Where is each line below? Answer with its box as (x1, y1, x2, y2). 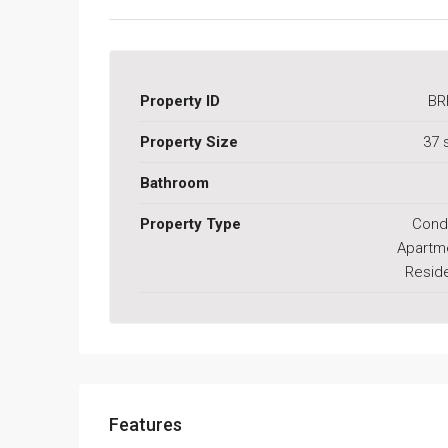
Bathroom (140, 173, 209, 192)
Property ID (140, 91, 220, 110)
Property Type (140, 214, 241, 233)
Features (109, 413, 182, 435)
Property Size (140, 132, 238, 151)
